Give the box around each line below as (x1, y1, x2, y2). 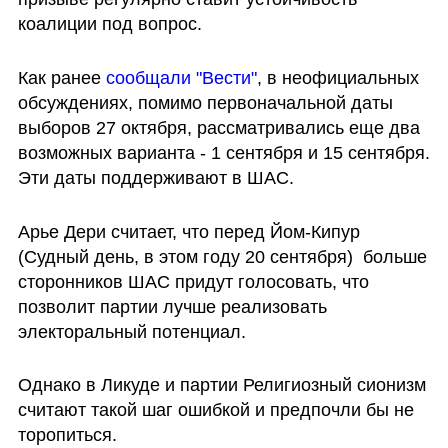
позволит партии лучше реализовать (17, 296, 327, 317)
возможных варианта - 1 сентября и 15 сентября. (17, 142, 430, 163)
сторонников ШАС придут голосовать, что (17, 271, 369, 292)
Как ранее (17, 67, 106, 88)
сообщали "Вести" (105, 67, 257, 88)
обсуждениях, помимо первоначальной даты (17, 92, 393, 113)
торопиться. (17, 425, 117, 446)
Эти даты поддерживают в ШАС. (17, 167, 294, 188)
